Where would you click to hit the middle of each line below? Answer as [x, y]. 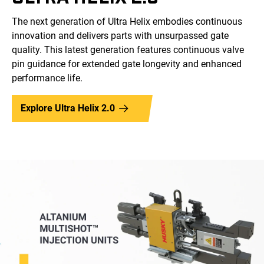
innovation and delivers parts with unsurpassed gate [120, 36]
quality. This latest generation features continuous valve [128, 50]
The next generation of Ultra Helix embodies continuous [127, 22]
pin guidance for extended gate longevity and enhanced [127, 64]
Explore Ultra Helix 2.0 [68, 108]
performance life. [47, 78]
